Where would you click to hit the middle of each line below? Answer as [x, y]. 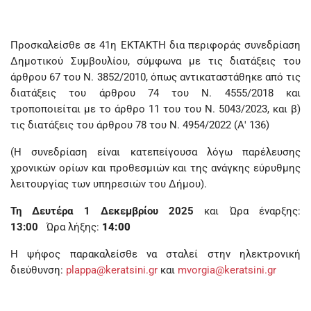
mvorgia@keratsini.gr [227, 270]
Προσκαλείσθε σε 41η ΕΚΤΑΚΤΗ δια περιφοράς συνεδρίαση [155, 45]
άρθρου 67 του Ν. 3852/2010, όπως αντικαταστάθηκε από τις [155, 77]
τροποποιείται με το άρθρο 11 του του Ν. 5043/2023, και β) [155, 109]
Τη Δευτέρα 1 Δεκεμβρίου [84, 211]
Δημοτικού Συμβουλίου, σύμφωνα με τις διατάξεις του [155, 61]
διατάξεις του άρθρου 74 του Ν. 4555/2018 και [155, 93]
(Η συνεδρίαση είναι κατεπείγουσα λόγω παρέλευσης [155, 152]
